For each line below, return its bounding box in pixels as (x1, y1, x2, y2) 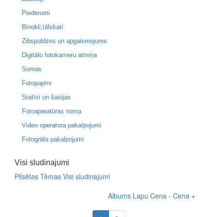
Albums (108, 191, 131, 201)
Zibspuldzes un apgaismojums (22, 37, 107, 45)
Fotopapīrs (22, 79, 52, 87)
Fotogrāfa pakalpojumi (22, 136, 84, 143)
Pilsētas (15, 171, 38, 181)
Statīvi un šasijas (22, 93, 71, 101)
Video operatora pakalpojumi (22, 122, 101, 129)
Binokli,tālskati (22, 23, 63, 31)
